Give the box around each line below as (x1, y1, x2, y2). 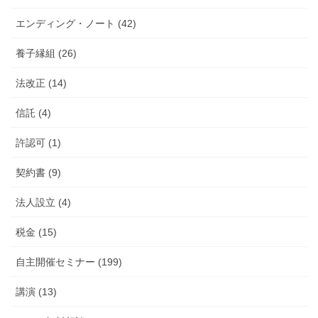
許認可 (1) (16, 136, 61, 148)
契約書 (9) (16, 166, 61, 178)
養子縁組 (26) (16, 47, 77, 59)
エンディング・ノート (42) (16, 17, 136, 29)
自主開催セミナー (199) (16, 256, 122, 268)
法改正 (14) (16, 77, 67, 89)
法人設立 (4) (16, 196, 71, 208)
